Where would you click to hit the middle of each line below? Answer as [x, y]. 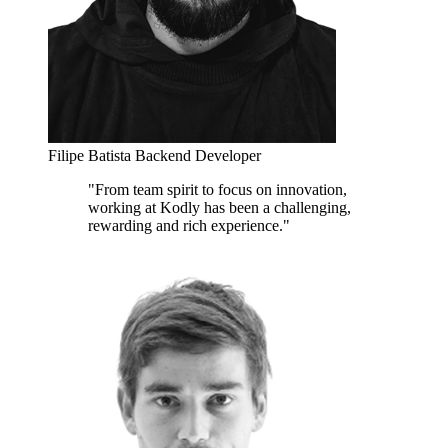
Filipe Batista [91, 155]
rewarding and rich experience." [189, 225]
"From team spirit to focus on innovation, [217, 189]
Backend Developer [198, 155]
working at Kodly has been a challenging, [219, 207]
